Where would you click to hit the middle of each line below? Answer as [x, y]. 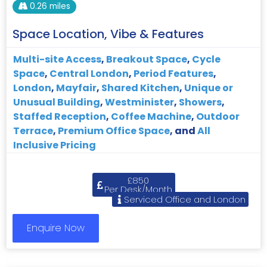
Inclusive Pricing [55, 145]
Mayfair [76, 88]
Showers [200, 103]
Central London [89, 74]
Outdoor [218, 117]
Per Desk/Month [138, 190]
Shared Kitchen [140, 88]
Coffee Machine [151, 117]
